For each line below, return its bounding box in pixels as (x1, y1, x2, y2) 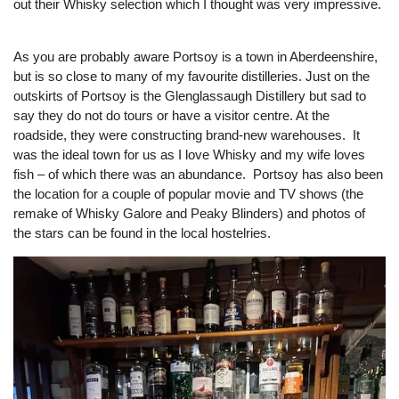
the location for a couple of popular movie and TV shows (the (13, 186, 363, 201)
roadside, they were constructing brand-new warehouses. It (13, 127, 360, 142)
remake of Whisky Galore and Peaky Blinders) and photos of (13, 206, 365, 221)
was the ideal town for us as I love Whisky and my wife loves (13, 147, 365, 162)
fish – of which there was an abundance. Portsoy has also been (13, 167, 383, 182)
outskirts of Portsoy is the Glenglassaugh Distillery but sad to (13, 88, 366, 103)
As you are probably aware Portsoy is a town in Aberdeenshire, (13, 49, 378, 64)
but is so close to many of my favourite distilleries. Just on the (13, 69, 370, 84)
